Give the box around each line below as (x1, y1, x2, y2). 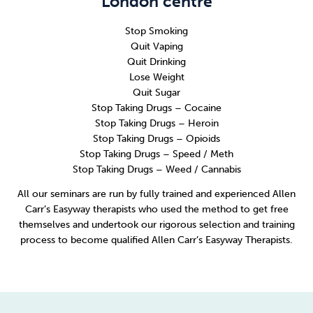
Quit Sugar (133, 86, 180, 99)
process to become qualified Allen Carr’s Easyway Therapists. (20, 234, 293, 247)
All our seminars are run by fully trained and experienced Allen (17, 188, 296, 201)
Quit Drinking (127, 55, 186, 68)
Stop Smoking (125, 24, 188, 37)
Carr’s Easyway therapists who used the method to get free (24, 203, 289, 216)
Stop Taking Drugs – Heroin (94, 117, 219, 129)
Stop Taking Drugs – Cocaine (92, 101, 221, 114)
